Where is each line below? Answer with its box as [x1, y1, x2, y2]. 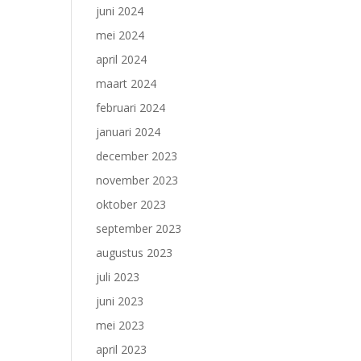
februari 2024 [96, 100, 166, 115]
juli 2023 [96, 269, 140, 284]
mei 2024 [96, 27, 145, 43]
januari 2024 [96, 124, 161, 139]
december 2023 [96, 148, 178, 164]
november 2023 [96, 172, 179, 188]
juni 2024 [96, 3, 144, 19]
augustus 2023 [96, 245, 173, 260]
